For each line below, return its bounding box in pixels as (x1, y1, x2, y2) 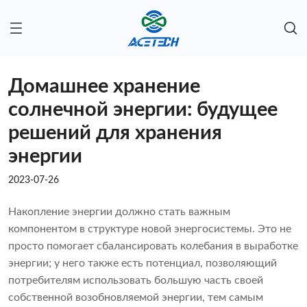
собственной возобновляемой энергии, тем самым (8, 292, 263, 304)
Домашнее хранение (8, 77, 200, 97)
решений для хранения (8, 123, 222, 144)
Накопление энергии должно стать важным (8, 206, 230, 218)
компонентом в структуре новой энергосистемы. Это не (8, 223, 291, 235)
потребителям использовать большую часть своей (8, 275, 263, 286)
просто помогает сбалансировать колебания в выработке (8, 241, 298, 252)
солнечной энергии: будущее (8, 100, 278, 121)
